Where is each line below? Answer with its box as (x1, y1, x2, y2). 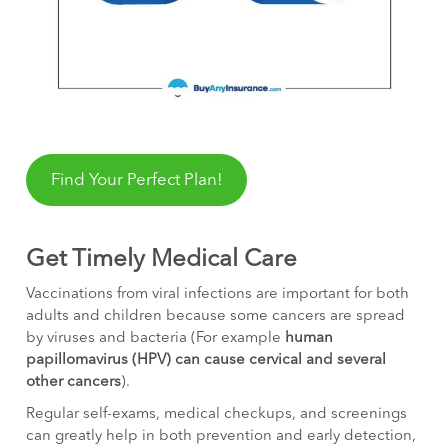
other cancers (26, 374, 122, 390)
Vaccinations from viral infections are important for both (26, 286, 410, 302)
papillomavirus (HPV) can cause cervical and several (26, 352, 387, 368)
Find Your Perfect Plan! (50, 171, 223, 189)
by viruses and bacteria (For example (26, 330, 286, 346)
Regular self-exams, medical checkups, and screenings (26, 406, 408, 422)
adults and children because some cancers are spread (26, 308, 406, 324)
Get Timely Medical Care (26, 247, 298, 272)
